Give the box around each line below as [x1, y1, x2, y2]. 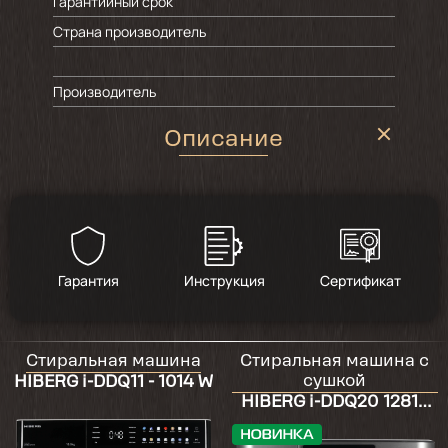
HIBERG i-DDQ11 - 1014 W [13, 374, 213, 391]
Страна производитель [52, 21, 206, 41]
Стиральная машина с [240, 353, 430, 370]
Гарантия [57, 270, 119, 290]
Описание [164, 128, 284, 152]
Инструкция [183, 270, 265, 290]
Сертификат [319, 270, 401, 290]
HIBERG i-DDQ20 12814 [240, 394, 429, 411]
